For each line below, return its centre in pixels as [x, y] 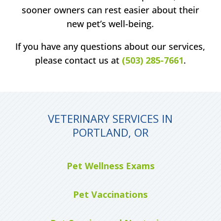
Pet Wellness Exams [110, 166]
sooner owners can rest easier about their [110, 10]
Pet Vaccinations [110, 194]
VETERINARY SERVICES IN [110, 118]
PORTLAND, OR [110, 132]
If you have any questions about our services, [110, 46]
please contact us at [78, 60]
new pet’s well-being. [110, 23]
